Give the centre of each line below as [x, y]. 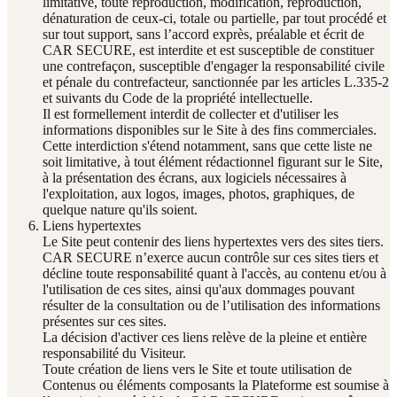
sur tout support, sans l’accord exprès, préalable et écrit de [203, 34]
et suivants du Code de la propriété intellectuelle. [178, 97]
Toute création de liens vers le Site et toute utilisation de [197, 369]
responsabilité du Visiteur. [114, 353]
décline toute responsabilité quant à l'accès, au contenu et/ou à [214, 273]
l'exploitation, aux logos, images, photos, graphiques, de [198, 193]
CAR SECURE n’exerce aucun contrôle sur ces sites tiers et [210, 257]
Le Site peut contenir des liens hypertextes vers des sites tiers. [213, 241]
